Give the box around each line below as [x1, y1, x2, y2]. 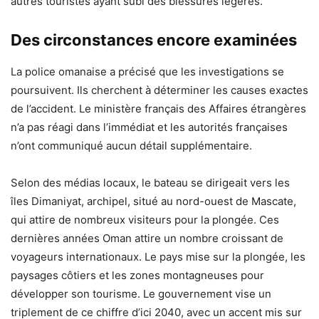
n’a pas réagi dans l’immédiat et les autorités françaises [11, 120, 288, 135]
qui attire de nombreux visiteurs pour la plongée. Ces [11, 213, 279, 227]
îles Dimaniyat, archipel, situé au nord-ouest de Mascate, [11, 194, 296, 209]
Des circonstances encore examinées [11, 31, 297, 50]
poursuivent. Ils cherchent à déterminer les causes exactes [11, 83, 308, 98]
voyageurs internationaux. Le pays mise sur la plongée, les [11, 250, 305, 264]
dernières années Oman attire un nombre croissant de [11, 231, 283, 246]
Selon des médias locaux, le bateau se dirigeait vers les [11, 176, 290, 190]
